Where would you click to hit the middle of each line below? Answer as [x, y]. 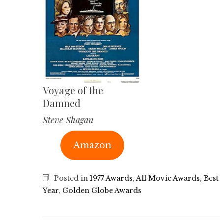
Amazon [92, 145]
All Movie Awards [168, 178]
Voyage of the [73, 90]
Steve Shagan [68, 120]
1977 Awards [111, 178]
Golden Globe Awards [102, 190]
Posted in [71, 178]
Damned [62, 103]
